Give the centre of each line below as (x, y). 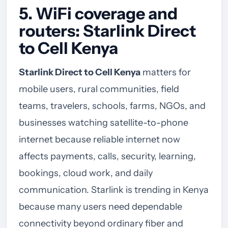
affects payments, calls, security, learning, (107, 156)
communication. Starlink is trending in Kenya (114, 190)
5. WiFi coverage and (98, 13)
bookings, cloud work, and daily (86, 173)
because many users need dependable (101, 206)
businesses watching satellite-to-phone (104, 122)
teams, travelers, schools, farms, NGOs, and (112, 106)
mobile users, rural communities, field (99, 89)
